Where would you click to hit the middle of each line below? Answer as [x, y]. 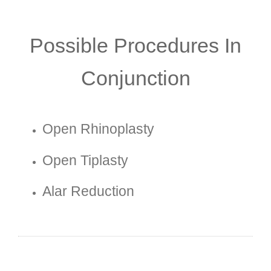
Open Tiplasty [85, 160]
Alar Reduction [88, 191]
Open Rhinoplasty [98, 129]
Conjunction [135, 78]
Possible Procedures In [135, 46]
